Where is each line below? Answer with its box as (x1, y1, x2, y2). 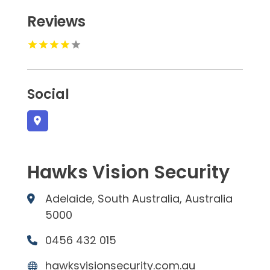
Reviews (27, 11, 86, 32)
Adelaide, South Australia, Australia (45, 191, 233, 207)
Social (27, 85, 69, 104)
